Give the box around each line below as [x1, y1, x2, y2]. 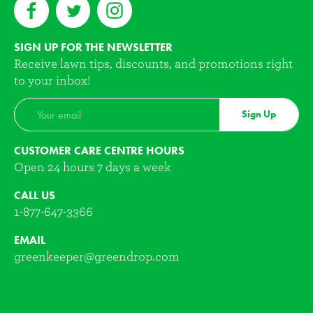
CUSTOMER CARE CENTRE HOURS [14, 144, 184, 157]
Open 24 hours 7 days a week [14, 161, 171, 174]
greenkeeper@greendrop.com [14, 250, 180, 263]
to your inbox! [14, 74, 90, 87]
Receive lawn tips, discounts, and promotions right [14, 57, 293, 71]
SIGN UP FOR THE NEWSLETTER [14, 41, 173, 54]
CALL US [14, 189, 55, 202]
